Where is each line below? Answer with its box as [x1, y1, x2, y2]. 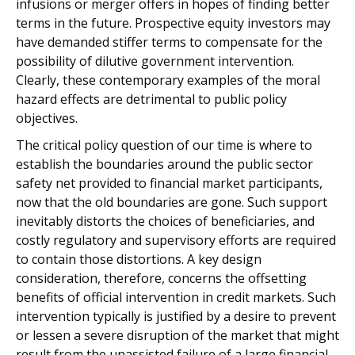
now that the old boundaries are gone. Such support [16, 193, 327, 211]
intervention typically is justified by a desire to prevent [16, 307, 336, 325]
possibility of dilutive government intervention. [16, 52, 294, 70]
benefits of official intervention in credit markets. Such [16, 288, 336, 306]
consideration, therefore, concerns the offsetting [16, 269, 307, 287]
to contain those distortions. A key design [16, 250, 261, 268]
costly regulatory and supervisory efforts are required [16, 231, 336, 249]
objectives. [16, 109, 78, 127]
